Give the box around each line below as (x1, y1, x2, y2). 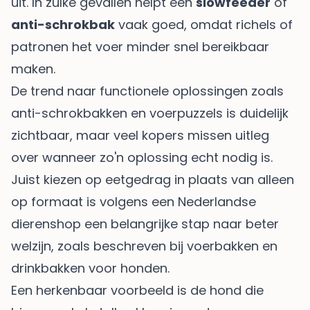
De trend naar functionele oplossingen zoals (11, 82, 284, 100)
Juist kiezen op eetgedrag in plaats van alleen (11, 171, 294, 189)
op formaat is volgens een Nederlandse (11, 193, 256, 211)
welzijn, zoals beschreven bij (11, 237, 187, 255)
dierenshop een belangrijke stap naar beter (11, 215, 279, 233)
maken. (11, 60, 55, 78)
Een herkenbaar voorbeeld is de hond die (11, 282, 264, 300)
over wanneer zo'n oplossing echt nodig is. (11, 149, 273, 167)
